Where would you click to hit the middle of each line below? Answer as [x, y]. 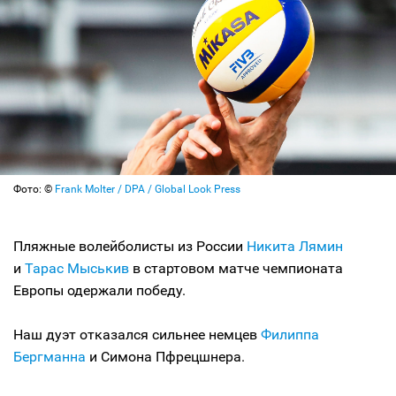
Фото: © [34, 189]
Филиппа [290, 334]
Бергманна [49, 356]
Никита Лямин [295, 246]
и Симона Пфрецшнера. [165, 356]
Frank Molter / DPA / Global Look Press [148, 189]
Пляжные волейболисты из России [130, 246]
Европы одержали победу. [99, 290]
